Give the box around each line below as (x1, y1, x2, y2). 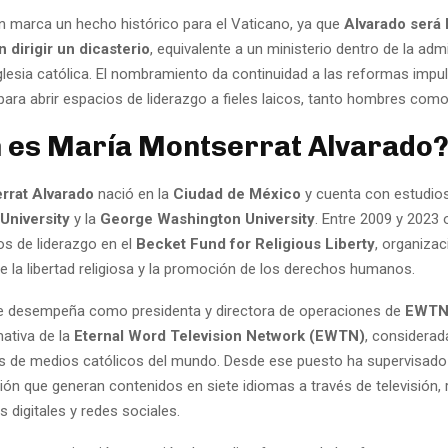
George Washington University (100, 210, 315, 229)
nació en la (94, 185, 173, 204)
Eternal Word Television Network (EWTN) (74, 327, 365, 346)
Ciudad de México (173, 185, 301, 204)
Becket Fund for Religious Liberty (136, 235, 375, 254)
